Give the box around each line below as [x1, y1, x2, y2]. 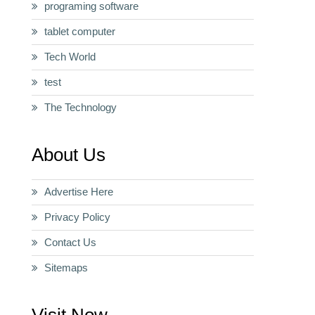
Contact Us [44, 236, 96, 248]
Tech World [44, 51, 96, 63]
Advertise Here [44, 186, 113, 198]
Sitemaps [44, 262, 88, 274]
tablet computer [44, 25, 115, 37]
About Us [32, 144, 105, 165]
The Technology [44, 101, 117, 113]
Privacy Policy [44, 211, 110, 223]
